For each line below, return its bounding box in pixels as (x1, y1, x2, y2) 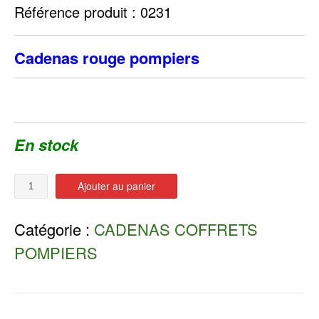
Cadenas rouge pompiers (14, 46, 199, 69)
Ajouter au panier (78, 179, 156, 194)
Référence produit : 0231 (14, 1, 172, 22)
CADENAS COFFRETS (94, 218, 258, 241)
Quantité (14, 174, 49, 188)
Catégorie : (14, 218, 94, 241)
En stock (14, 133, 78, 157)
